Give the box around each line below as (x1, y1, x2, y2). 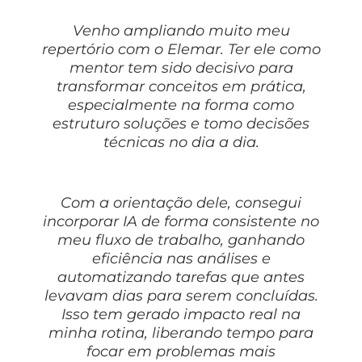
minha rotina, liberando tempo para (48, 323, 314, 342)
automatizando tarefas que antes (57, 267, 305, 286)
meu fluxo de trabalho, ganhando (57, 230, 305, 249)
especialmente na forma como (68, 95, 294, 114)
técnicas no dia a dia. (103, 133, 259, 151)
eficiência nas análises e (91, 249, 271, 267)
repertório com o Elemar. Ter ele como (41, 40, 321, 58)
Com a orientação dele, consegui (61, 193, 301, 212)
